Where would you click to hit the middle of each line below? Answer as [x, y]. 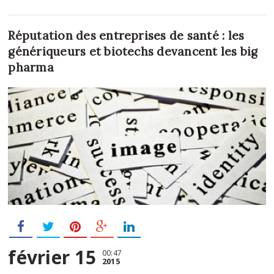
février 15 [52, 257]
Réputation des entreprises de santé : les [126, 36]
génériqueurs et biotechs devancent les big [133, 52]
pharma [31, 68]
